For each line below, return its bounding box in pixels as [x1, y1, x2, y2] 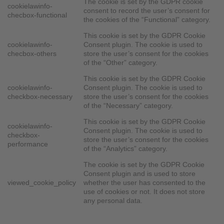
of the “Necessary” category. [83, 101, 173, 110]
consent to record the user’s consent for [83, 6, 210, 15]
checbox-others [7, 49, 56, 58]
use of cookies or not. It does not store [83, 187, 205, 196]
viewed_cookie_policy [7, 178, 76, 187]
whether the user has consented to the [83, 178, 206, 187]
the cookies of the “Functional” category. [83, 15, 211, 24]
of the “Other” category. [83, 58, 158, 67]
